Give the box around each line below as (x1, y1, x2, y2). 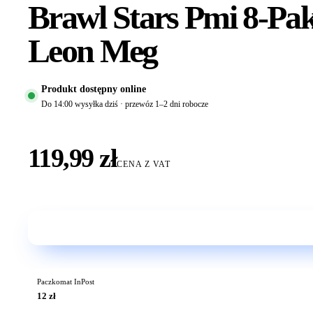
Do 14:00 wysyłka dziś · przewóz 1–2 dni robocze (41, 99, 208, 109)
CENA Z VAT (117, 159, 171, 170)
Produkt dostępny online (41, 82, 146, 94)
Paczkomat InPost (36, 278, 94, 286)
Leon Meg (28, 32, 157, 70)
